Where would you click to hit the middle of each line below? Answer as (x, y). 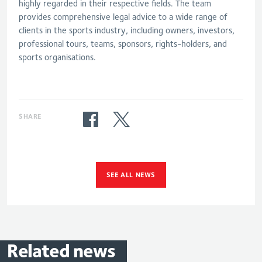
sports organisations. (57, 57)
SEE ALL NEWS (131, 174)
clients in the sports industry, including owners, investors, (127, 30)
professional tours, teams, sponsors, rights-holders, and (123, 44)
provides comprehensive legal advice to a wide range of (123, 17)
